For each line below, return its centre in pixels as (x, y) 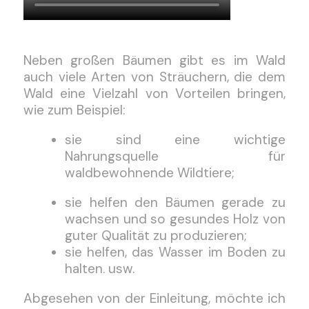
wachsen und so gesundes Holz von (175, 219)
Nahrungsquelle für (175, 156)
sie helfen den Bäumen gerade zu (175, 202)
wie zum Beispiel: (74, 110)
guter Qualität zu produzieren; (156, 236)
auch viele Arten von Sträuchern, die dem (154, 77)
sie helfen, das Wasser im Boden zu (175, 252)
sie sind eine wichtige (175, 140)
